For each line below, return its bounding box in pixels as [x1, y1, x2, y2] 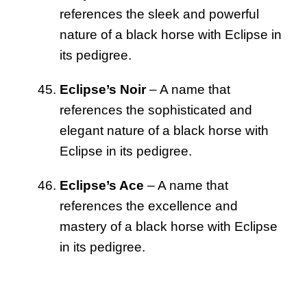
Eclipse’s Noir [60, 82, 146, 97]
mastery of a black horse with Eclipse [60, 219, 278, 234]
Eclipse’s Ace [60, 177, 144, 193]
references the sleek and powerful [60, 6, 259, 21]
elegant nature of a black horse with [60, 123, 269, 138]
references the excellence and [60, 198, 238, 213]
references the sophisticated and [60, 102, 252, 117]
